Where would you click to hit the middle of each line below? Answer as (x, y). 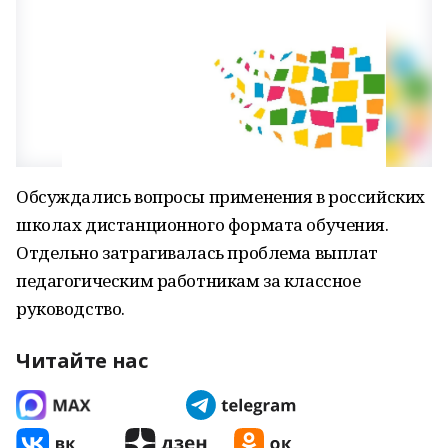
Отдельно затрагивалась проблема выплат (197, 252)
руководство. (70, 308)
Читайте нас (82, 360)
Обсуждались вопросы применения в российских (220, 196)
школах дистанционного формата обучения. (202, 224)
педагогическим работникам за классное (188, 280)
